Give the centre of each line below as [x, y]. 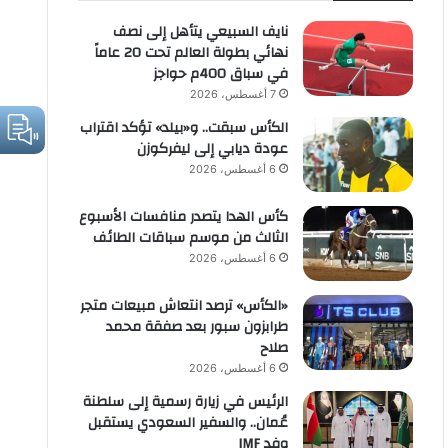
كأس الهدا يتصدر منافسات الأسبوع [183, 217]
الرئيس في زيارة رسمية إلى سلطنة [185, 402]
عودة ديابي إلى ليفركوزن [212, 149]
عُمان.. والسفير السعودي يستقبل [187, 423]
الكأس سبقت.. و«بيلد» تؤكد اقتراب [183, 128]
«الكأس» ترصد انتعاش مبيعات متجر [183, 306]
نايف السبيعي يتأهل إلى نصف [200, 32]
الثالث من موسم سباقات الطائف [190, 238]
